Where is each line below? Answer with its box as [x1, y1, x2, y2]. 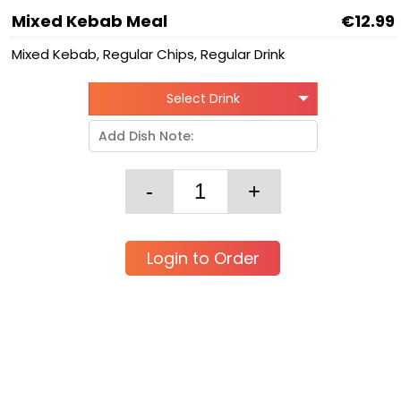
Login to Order [146, 247, 260, 269]
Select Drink [166, 90, 240, 107]
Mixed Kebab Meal [12, 10, 167, 32]
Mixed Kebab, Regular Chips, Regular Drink [12, 45, 285, 64]
